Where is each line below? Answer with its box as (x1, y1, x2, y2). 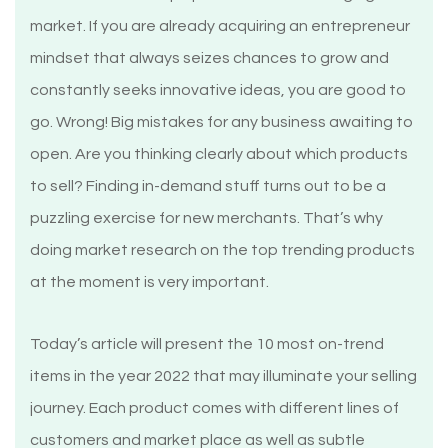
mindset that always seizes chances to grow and (30, 50, 389, 67)
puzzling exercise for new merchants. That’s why (30, 210, 383, 227)
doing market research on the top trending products (30, 242, 415, 259)
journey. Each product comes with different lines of (30, 400, 399, 417)
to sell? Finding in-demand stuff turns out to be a (30, 178, 386, 195)
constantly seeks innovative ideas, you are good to (30, 82, 406, 99)
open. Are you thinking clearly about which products (30, 146, 408, 163)
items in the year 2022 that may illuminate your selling (30, 368, 417, 385)
